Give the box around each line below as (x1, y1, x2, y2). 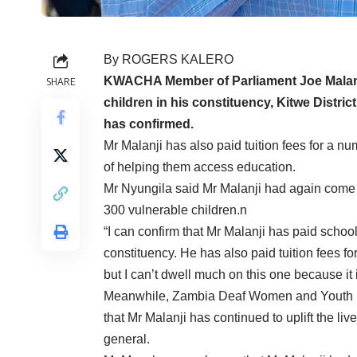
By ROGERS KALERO (104, 53, 233, 67)
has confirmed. (104, 117, 194, 131)
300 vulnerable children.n (104, 203, 247, 218)
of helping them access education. (104, 160, 296, 175)
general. (104, 332, 150, 347)
